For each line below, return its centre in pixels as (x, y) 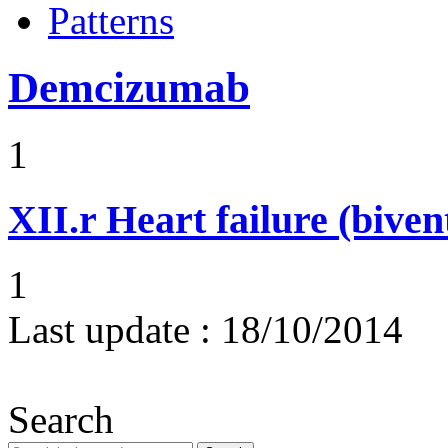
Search (61, 419)
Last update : (109, 329)
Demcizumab (129, 88)
